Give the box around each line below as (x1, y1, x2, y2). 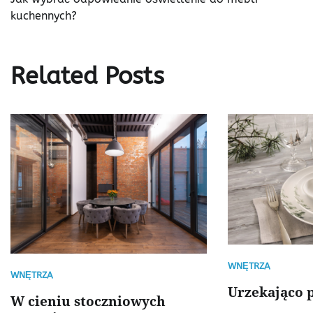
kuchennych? (10, 9, 77, 23)
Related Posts (10, 62, 164, 91)
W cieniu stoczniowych (10, 291, 166, 310)
